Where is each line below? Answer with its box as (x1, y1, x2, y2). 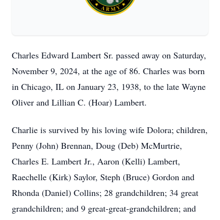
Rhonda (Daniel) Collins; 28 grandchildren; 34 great (12, 187, 198, 198)
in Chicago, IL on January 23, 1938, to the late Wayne (12, 81, 206, 92)
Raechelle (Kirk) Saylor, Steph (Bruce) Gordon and (12, 171, 194, 183)
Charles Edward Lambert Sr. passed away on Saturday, (12, 49, 206, 61)
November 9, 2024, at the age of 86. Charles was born (12, 65, 205, 77)
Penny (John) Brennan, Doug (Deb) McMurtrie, (12, 139, 182, 151)
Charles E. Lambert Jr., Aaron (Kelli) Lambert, (12, 155, 180, 167)
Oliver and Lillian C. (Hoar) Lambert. (12, 96, 147, 108)
